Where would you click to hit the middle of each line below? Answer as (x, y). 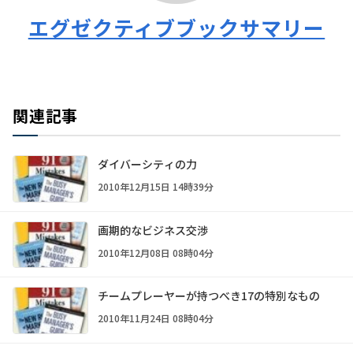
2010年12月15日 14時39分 (156, 186)
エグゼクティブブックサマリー (176, 27)
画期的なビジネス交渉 (153, 230)
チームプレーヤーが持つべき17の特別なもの (209, 296)
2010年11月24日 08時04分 (156, 318)
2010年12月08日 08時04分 (156, 252)
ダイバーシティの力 (147, 164)
